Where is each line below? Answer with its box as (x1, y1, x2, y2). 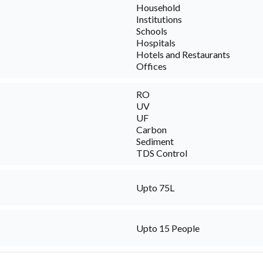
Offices (136, 60, 167, 72)
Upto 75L (136, 181, 174, 193)
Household (136, 2, 180, 14)
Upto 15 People (136, 222, 200, 234)
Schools (136, 25, 167, 37)
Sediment (136, 136, 174, 147)
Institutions (136, 14, 182, 25)
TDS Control (136, 147, 187, 159)
